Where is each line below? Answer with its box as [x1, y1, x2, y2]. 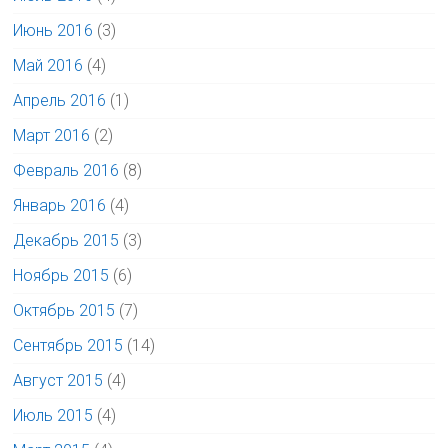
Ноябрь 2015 [13, 266, 110, 286]
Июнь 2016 [13, 21, 94, 41]
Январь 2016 [13, 196, 107, 216]
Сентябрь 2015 [13, 336, 124, 356]
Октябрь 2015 [13, 301, 116, 321]
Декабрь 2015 [13, 231, 120, 251]
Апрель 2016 [13, 91, 107, 111]
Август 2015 [13, 371, 104, 391]
